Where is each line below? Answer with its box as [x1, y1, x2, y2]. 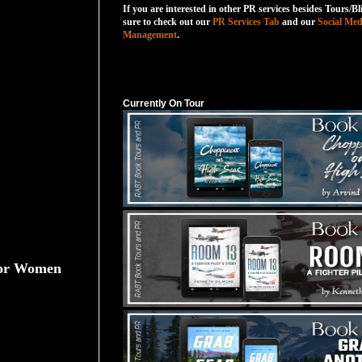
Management [123, 29, 177, 41]
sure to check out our [123, 16, 210, 28]
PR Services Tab [213, 16, 280, 28]
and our [280, 16, 318, 28]
